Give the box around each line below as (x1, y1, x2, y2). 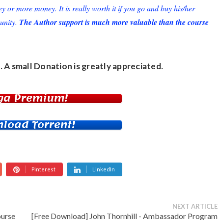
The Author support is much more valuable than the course (19, 17, 209, 28)
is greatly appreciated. (72, 61, 163, 72)
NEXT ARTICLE (172, 202, 218, 211)
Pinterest (31, 166, 55, 173)
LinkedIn (92, 166, 115, 173)
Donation (34, 61, 72, 72)
